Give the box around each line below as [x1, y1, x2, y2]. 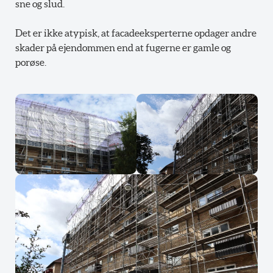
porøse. [15, 56, 46, 68]
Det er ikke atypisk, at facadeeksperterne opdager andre [15, 27, 257, 38]
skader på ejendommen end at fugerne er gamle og [15, 41, 231, 53]
